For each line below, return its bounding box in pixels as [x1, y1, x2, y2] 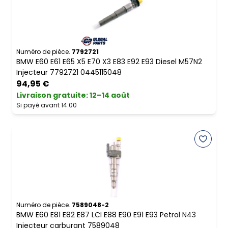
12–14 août [90, 90, 130, 101]
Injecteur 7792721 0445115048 [16, 67, 122, 78]
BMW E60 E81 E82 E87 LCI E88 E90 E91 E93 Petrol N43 [16, 210, 196, 220]
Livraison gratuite [16, 90, 86, 101]
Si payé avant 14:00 [16, 101, 77, 110]
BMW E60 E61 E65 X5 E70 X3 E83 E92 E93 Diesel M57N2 [16, 56, 202, 67]
